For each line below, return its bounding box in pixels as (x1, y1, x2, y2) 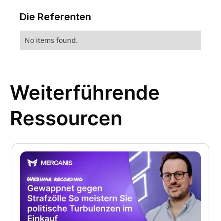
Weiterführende (10, 80, 160, 105)
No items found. (25, 35, 78, 45)
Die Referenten (20, 10, 91, 23)
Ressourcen (10, 106, 122, 130)
